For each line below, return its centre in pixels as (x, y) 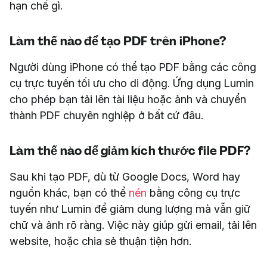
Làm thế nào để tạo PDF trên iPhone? (118, 41)
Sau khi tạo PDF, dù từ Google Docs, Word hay (125, 176)
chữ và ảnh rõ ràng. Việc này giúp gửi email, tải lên (133, 225)
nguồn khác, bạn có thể (69, 193)
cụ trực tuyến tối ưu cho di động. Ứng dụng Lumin (132, 83)
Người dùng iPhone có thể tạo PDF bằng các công (133, 67)
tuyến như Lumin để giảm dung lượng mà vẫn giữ (130, 209)
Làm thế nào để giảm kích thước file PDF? (130, 150)
